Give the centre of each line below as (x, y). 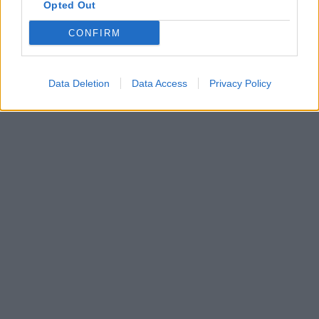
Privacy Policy (240, 83)
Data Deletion (79, 83)
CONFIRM (94, 33)
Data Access (159, 83)
